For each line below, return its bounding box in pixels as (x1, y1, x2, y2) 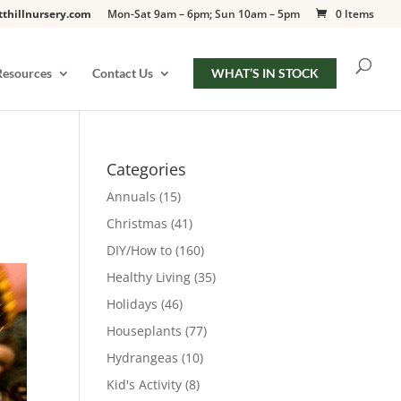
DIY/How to (107, 242, 173, 259)
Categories (107, 158, 187, 180)
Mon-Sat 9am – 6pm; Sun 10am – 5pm (107, 6, 300, 21)
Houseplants (107, 322, 183, 339)
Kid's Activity (107, 376, 183, 393)
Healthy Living (107, 269, 192, 286)
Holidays (107, 295, 158, 312)
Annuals (107, 188, 157, 205)
